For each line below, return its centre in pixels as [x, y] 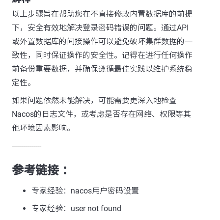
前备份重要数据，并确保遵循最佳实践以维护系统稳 [102, 69]
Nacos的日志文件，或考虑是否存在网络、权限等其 [101, 114]
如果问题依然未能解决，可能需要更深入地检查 [94, 101]
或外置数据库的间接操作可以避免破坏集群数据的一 [102, 42]
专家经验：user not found [76, 209]
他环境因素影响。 [43, 128]
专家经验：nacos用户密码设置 [85, 191]
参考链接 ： [43, 171]
